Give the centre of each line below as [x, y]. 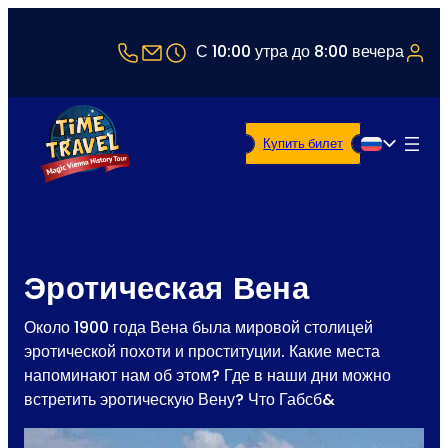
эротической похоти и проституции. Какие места [202, 352]
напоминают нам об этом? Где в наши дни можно [207, 376]
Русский [404, 157]
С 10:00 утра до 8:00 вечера [300, 51]
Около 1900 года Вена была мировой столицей [198, 328]
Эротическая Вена [166, 289]
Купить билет [307, 144]
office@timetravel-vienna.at [287, 51]
